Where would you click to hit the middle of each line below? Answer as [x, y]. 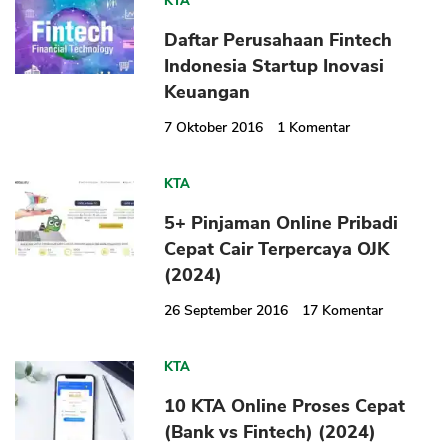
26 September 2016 [226, 311]
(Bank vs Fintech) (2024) [270, 432]
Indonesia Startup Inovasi [274, 66]
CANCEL [285, 125]
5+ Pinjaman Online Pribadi [281, 223]
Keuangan [207, 92]
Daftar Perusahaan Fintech [278, 40]
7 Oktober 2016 [214, 128]
